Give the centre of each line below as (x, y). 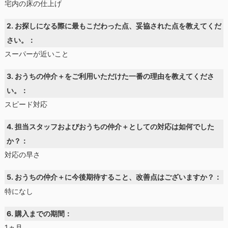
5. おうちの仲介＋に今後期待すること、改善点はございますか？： (114, 177)
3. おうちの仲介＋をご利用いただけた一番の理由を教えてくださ (111, 76)
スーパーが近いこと (36, 53)
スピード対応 (26, 104)
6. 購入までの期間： (39, 213)
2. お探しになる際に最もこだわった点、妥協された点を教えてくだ (114, 25)
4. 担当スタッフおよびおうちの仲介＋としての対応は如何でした (111, 127)
